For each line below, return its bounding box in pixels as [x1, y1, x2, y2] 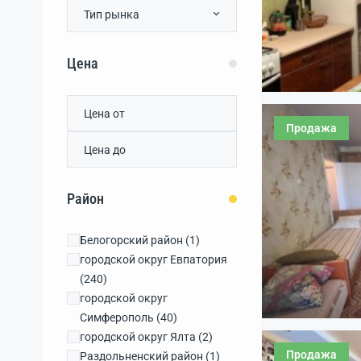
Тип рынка [84, 7, 139, 21]
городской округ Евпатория [80, 253, 227, 266]
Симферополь [80, 311, 154, 324]
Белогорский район [80, 234, 183, 247]
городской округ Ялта [80, 330, 196, 343]
